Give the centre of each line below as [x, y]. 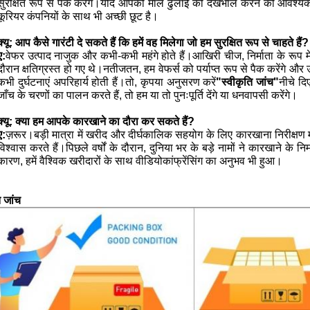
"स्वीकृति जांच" [247, 82]
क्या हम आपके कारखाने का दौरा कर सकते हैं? [105, 122]
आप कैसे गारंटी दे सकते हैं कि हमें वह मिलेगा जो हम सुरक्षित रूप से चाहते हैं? [162, 43]
